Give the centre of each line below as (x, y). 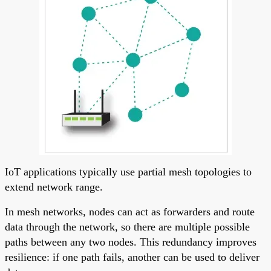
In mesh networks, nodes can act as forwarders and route (130, 211)
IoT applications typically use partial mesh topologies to (128, 171)
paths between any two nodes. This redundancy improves (131, 242)
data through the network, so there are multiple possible (127, 227)
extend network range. (54, 187)
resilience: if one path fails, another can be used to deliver (132, 257)
